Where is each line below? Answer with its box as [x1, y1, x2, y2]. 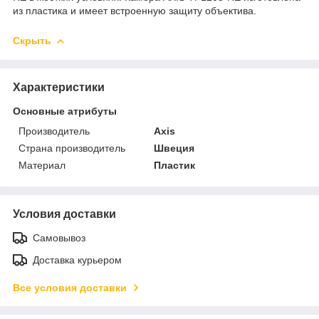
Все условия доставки [13, 281, 127, 293]
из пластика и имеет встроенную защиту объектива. [13, 4, 259, 16]
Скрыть [13, 34, 51, 46]
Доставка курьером [33, 253, 122, 266]
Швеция [154, 142, 195, 154]
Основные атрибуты [13, 105, 117, 117]
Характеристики [13, 80, 105, 93]
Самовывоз [33, 231, 85, 244]
